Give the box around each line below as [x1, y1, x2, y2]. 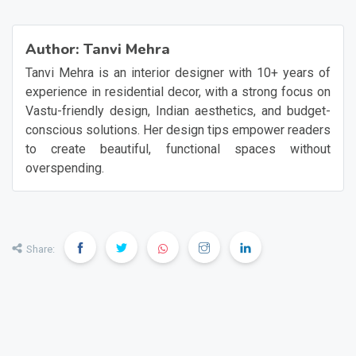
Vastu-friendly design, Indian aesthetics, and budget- [25, 103, 331, 118]
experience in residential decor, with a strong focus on [25, 84, 331, 99]
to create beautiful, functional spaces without [25, 141, 331, 157]
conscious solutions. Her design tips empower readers [25, 122, 331, 137]
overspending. [25, 161, 104, 176]
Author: [25, 40, 83, 59]
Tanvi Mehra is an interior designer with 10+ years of [25, 65, 331, 80]
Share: [26, 243, 55, 255]
